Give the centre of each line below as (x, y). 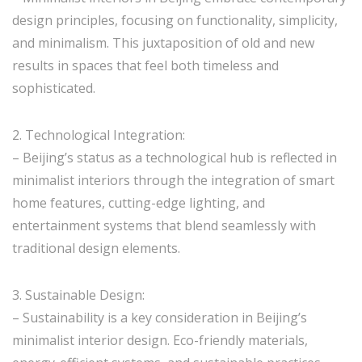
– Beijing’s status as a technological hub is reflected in (175, 158)
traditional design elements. (96, 248)
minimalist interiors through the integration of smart (173, 180)
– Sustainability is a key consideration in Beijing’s (160, 318)
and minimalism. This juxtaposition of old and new (163, 43)
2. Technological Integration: (99, 135)
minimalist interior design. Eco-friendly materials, (160, 340)
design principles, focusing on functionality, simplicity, (175, 20)
